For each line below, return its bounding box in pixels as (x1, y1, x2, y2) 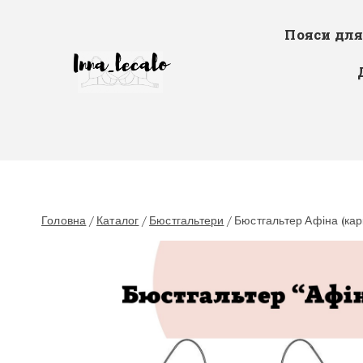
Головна (41, 214, 87, 228)
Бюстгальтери (149, 214, 224, 228)
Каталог (96, 214, 139, 228)
